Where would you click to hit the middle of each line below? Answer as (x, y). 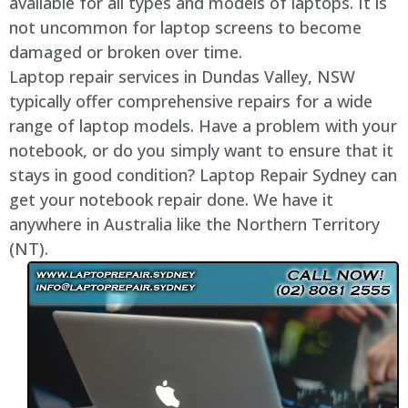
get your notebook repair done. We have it (171, 199)
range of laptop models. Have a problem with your (203, 126)
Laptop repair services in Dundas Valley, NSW (182, 76)
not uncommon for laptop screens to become (185, 27)
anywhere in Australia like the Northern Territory (194, 224)
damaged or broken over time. (126, 52)
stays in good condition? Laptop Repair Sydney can (203, 175)
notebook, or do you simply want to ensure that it (201, 150)
